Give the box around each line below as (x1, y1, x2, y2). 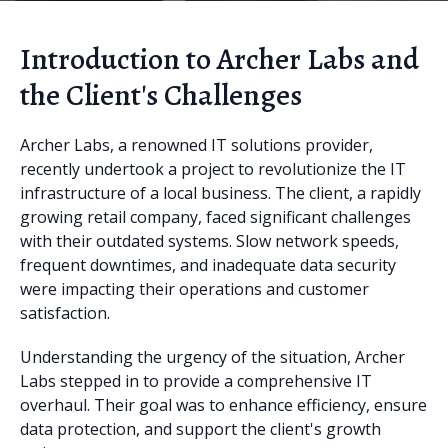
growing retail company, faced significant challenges (20, 206, 411, 228)
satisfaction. (20, 302, 110, 324)
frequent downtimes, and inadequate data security (20, 254, 396, 276)
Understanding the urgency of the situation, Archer (20, 346, 405, 368)
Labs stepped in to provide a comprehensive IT (20, 370, 372, 392)
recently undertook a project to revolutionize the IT (20, 158, 406, 180)
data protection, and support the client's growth (20, 418, 381, 440)
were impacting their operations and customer (20, 278, 369, 300)
